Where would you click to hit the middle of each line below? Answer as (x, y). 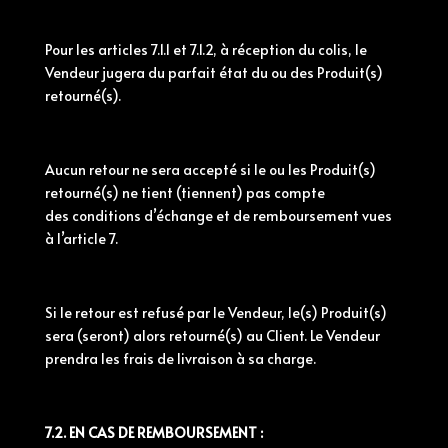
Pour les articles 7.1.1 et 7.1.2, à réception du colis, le (205, 49)
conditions (106, 215)
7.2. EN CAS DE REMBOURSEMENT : (153, 432)
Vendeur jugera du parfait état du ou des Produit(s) (213, 72)
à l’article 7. (81, 238)
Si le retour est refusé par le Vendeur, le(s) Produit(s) (215, 312)
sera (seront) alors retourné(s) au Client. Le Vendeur (212, 335)
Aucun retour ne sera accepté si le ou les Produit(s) (210, 169)
